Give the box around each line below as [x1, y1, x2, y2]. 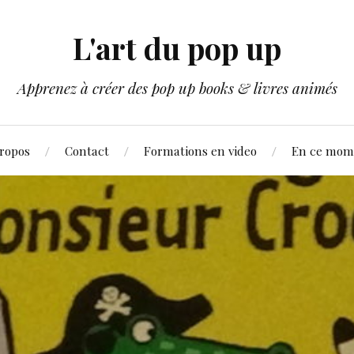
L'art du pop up [73, 28, 281, 68]
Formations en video [144, 142, 257, 159]
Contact [65, 142, 109, 159]
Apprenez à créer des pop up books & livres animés [17, 78, 337, 98]
